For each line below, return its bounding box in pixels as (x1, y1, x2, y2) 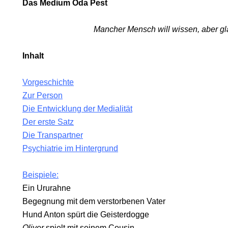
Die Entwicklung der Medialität (22, 104, 132, 113)
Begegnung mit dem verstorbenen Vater (22, 197, 165, 206)
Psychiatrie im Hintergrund (22, 144, 118, 153)
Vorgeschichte (22, 78, 74, 87)
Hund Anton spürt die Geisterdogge (22, 210, 149, 219)
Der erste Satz (22, 118, 74, 126)
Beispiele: (22, 170, 59, 179)
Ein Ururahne (22, 184, 71, 192)
